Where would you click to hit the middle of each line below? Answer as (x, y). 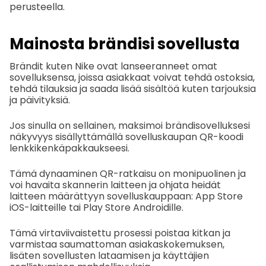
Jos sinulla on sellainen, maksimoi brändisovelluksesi (130, 125)
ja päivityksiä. (40, 100)
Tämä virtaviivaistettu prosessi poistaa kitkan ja (120, 233)
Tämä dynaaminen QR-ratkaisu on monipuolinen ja (128, 173)
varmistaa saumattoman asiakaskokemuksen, (117, 244)
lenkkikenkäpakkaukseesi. (69, 148)
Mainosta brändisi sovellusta (125, 44)
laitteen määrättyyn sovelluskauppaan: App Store (126, 196)
